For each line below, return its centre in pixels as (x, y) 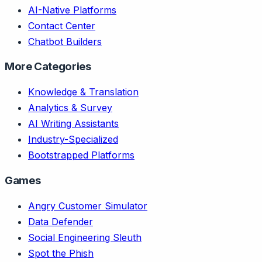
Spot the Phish (61, 253)
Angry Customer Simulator (88, 206)
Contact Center (62, 25)
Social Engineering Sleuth (85, 237)
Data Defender (61, 221)
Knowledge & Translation (83, 92)
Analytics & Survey (70, 108)
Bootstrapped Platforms (81, 155)
